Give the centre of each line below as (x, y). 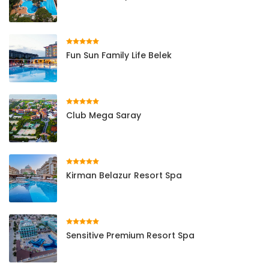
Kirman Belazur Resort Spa (124, 175)
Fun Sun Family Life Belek (119, 55)
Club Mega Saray (104, 115)
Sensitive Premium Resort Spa (130, 235)
